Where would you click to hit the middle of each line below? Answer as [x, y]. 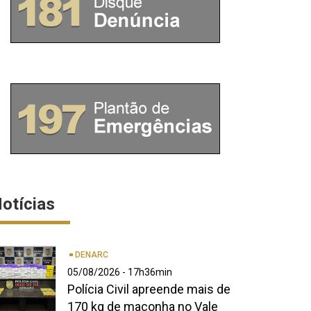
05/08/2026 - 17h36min [120, 272]
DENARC [91, 255]
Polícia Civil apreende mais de [149, 289]
